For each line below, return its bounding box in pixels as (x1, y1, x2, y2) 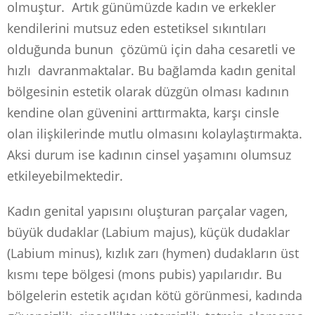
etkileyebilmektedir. (7, 167, 123, 184)
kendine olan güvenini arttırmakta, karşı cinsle (7, 103, 279, 121)
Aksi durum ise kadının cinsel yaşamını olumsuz (7, 146, 291, 163)
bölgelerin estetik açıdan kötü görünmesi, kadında (7, 286, 302, 304)
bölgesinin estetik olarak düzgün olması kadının (7, 82, 289, 100)
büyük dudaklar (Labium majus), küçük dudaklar (7, 223, 290, 240)
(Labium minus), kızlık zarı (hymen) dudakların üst (7, 244, 299, 262)
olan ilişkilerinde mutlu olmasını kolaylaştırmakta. (7, 124, 302, 142)
